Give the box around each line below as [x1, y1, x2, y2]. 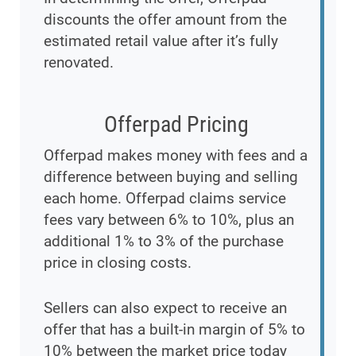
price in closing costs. [44, 253, 192, 273]
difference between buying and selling [44, 168, 298, 187]
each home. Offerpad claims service [44, 189, 286, 208]
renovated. [44, 53, 114, 72]
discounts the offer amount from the [44, 10, 287, 29]
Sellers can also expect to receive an [44, 299, 287, 318]
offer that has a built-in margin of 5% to [44, 320, 305, 339]
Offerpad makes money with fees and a [44, 146, 308, 165]
